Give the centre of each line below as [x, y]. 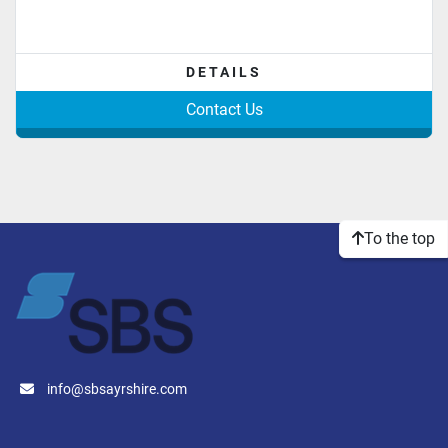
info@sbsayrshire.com [117, 389]
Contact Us [224, 110]
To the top [399, 238]
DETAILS [224, 72]
